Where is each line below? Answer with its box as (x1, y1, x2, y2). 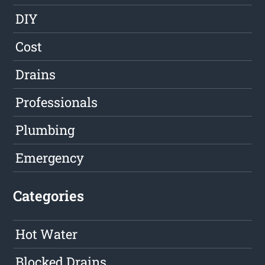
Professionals (15, 93, 98, 111)
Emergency (15, 149, 85, 167)
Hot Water (15, 225, 78, 243)
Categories (13, 186, 85, 206)
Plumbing (15, 121, 75, 139)
